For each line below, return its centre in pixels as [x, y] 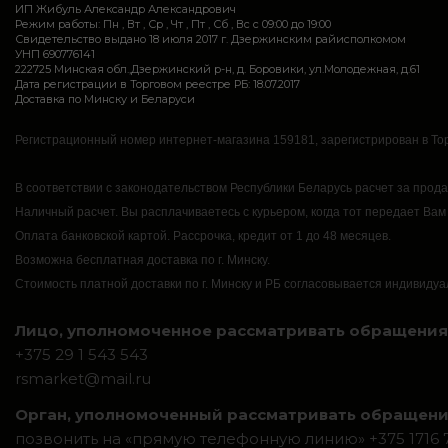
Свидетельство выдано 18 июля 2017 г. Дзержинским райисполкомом [210, 39]
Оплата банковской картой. [92, 236]
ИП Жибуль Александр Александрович [125, 9]
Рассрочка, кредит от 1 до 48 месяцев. [280, 236]
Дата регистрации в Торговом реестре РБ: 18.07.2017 [157, 84]
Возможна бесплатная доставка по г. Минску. [142, 260]
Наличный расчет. [66, 212]
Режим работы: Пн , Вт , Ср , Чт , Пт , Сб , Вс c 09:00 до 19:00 [173, 24]
